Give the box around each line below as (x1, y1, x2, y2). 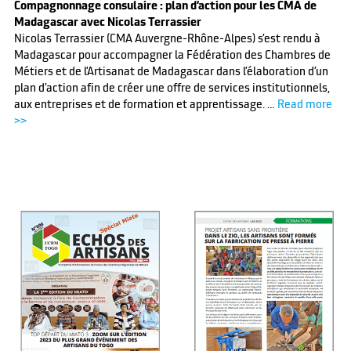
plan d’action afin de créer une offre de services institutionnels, (13, 81, 330, 96)
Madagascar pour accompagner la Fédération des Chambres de (13, 48, 331, 63)
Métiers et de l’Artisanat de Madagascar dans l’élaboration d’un (13, 64, 328, 79)
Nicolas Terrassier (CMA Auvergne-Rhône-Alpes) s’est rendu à (13, 31, 320, 46)
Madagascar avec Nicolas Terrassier (13, 15, 201, 30)
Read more (277, 97, 332, 112)
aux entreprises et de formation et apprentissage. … (13, 97, 277, 112)
